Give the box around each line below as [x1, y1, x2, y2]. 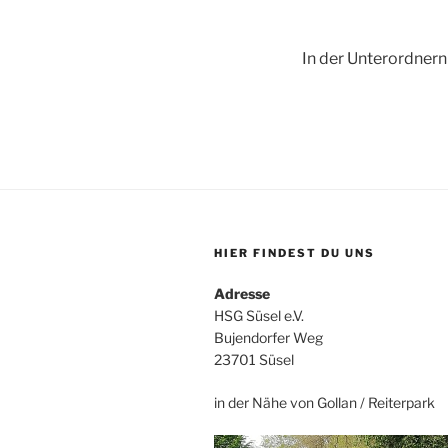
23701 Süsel [214, 350, 294, 368]
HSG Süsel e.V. [214, 306, 304, 324]
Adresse [214, 284, 270, 302]
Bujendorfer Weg [214, 328, 323, 346]
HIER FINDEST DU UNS [214, 245, 375, 260]
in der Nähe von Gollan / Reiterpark [214, 393, 435, 411]
